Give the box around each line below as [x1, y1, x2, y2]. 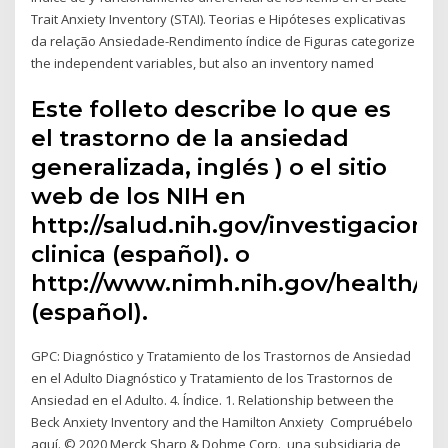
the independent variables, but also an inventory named [31, 54, 378, 73]
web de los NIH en [31, 181, 247, 210]
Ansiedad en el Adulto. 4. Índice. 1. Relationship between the [31, 390, 395, 409]
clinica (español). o [31, 239, 251, 268]
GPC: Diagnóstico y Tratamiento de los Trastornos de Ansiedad [31, 346, 412, 365]
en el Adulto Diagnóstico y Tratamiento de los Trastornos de [31, 368, 394, 387]
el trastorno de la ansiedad [31, 123, 350, 152]
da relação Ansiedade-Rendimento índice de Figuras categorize [31, 32, 416, 51]
